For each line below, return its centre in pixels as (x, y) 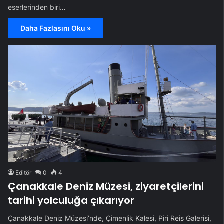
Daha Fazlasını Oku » (56, 28)
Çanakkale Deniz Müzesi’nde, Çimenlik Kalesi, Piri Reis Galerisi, (110, 218)
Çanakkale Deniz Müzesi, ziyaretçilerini (106, 186)
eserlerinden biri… (37, 7)
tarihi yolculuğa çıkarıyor (71, 200)
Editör (23, 173)
